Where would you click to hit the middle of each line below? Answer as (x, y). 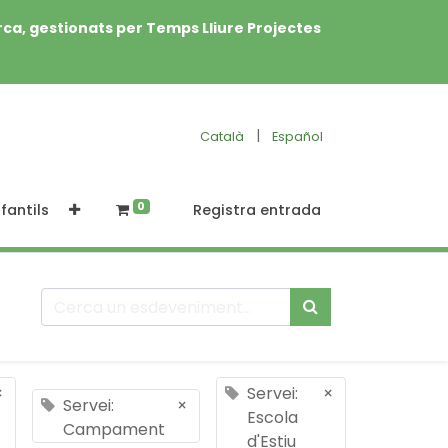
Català (222, 136)
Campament (114, 429)
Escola (273, 417)
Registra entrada (257, 210)
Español (297, 136)
